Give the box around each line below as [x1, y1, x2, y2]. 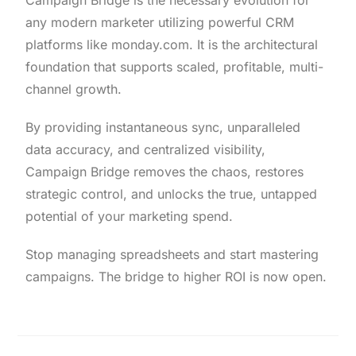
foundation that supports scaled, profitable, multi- [25, 59, 324, 75]
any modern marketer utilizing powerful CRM [25, 14, 295, 31]
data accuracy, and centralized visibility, [25, 141, 266, 158]
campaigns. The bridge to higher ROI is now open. [25, 269, 327, 285]
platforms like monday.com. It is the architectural [25, 37, 319, 53]
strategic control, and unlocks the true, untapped [25, 186, 318, 203]
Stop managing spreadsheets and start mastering [25, 246, 319, 263]
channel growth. [25, 81, 126, 98]
